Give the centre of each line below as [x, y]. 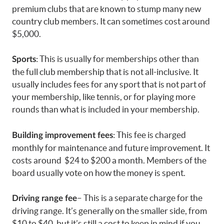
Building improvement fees [62, 135]
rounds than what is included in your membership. [106, 109]
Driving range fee [44, 198]
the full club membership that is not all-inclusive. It [105, 72]
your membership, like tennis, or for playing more [104, 97]
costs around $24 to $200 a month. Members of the [109, 160]
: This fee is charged [149, 134]
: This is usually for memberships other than [117, 59]
